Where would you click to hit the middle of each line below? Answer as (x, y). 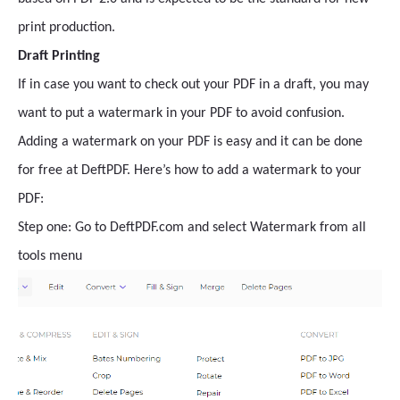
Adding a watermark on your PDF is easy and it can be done (190, 142)
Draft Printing (59, 57)
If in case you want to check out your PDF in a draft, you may (193, 85)
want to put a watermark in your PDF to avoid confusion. (181, 114)
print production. (67, 28)
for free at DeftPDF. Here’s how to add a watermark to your (190, 171)
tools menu (50, 257)
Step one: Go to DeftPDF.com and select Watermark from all (192, 228)
